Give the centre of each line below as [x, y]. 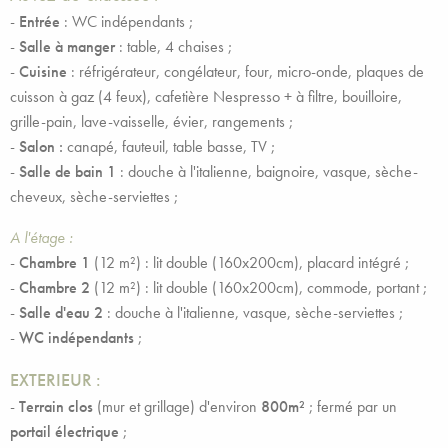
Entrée [39, 21]
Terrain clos [54, 406]
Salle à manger [67, 46]
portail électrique [64, 431]
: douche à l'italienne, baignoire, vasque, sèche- [269, 171]
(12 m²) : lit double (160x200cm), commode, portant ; [258, 287]
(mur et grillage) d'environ [175, 406]
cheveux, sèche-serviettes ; [94, 196]
